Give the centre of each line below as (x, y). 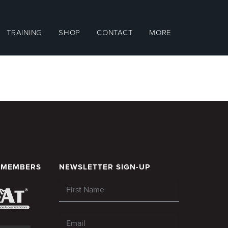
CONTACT (115, 33)
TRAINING (24, 33)
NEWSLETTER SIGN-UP (104, 167)
